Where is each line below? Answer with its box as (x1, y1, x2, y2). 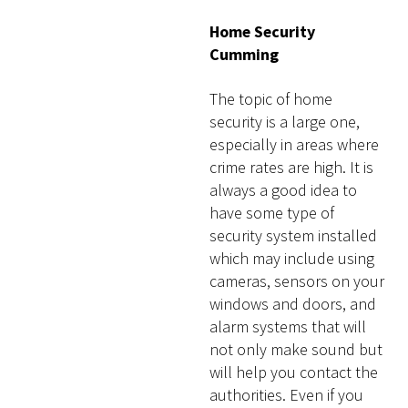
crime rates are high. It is (209, 156, 374, 178)
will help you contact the (209, 361, 379, 382)
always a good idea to (209, 178, 358, 200)
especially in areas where (209, 133, 380, 155)
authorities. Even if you (209, 383, 364, 405)
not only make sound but (209, 338, 383, 360)
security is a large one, (209, 110, 361, 132)
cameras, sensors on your (209, 270, 385, 291)
